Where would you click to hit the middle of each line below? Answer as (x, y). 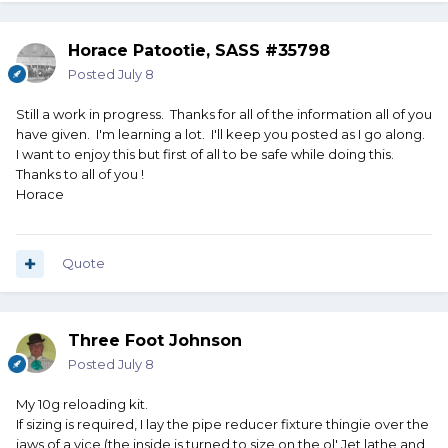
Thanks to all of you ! (80, 174)
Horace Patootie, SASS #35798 (199, 51)
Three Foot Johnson (155, 341)
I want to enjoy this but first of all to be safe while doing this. (206, 154)
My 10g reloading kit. (82, 404)
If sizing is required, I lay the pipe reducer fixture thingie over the (222, 424)
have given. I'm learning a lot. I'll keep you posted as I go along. (222, 134)
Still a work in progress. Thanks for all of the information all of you (224, 114)
